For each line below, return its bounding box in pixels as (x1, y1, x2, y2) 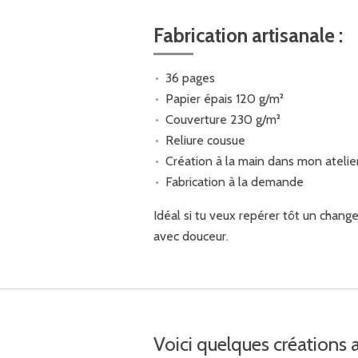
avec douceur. (153, 228, 229, 244)
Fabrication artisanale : (153, 23, 343, 47)
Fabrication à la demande (165, 173, 304, 189)
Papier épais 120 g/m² (165, 90, 284, 106)
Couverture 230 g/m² (165, 111, 280, 127)
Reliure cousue (165, 132, 245, 148)
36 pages (165, 70, 215, 86)
